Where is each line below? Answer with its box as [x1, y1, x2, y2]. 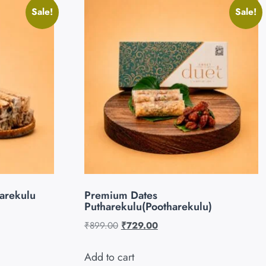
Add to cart [84, 249, 134, 265]
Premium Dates [84, 188, 157, 204]
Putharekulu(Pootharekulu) [84, 199, 212, 215]
